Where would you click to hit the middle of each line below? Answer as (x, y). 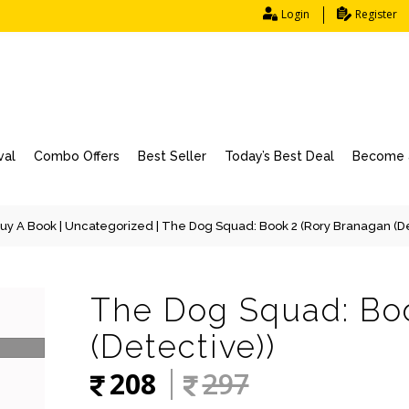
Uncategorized (109, 226)
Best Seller (172, 156)
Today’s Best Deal (279, 156)
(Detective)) (183, 346)
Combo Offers (77, 156)
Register (376, 14)
